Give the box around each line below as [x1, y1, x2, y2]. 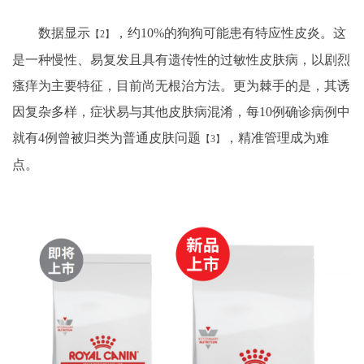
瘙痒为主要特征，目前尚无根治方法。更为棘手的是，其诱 [12, 78, 350, 93]
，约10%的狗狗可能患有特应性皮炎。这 [115, 25, 346, 40]
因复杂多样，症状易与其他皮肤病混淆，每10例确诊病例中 [12, 104, 350, 119]
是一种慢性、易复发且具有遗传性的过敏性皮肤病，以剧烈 [12, 52, 350, 67]
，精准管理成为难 [225, 130, 329, 145]
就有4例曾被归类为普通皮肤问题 [12, 130, 201, 145]
